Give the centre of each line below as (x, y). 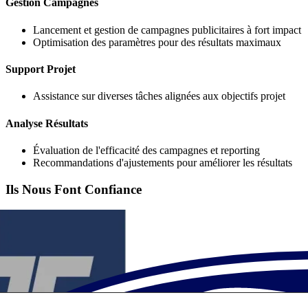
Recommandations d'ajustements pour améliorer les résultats (163, 162)
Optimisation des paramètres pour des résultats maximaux (157, 42)
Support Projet (41, 69)
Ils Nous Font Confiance (74, 189)
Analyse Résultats (47, 123)
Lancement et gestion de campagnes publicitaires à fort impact (167, 30)
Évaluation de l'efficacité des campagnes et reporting (146, 150)
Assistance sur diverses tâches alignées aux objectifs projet (159, 96)
